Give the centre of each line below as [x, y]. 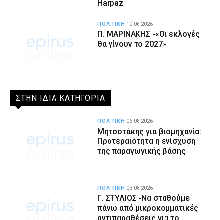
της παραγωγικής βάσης [142, 151]
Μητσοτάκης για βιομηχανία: [150, 132]
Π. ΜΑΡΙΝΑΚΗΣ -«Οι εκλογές [149, 34]
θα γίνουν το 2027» [132, 44]
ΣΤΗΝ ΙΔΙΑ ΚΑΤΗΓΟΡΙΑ [61, 98]
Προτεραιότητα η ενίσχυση [147, 141]
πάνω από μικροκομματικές [148, 208]
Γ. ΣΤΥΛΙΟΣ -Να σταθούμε [144, 198]
